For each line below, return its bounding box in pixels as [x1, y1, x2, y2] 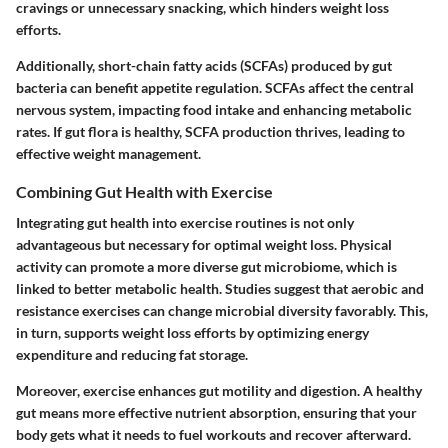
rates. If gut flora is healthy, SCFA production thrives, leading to [16, 123, 405, 140]
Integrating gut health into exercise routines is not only [16, 214, 354, 232]
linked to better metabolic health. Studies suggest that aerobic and [16, 280, 424, 298]
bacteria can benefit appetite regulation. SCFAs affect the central [16, 79, 414, 96]
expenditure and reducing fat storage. [16, 346, 248, 364]
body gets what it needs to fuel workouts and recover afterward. [16, 426, 411, 444]
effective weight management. [16, 145, 201, 162]
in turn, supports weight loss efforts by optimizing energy [16, 324, 369, 342]
